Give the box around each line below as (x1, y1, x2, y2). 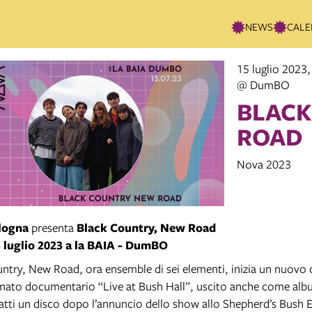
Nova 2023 (237, 156, 291, 173)
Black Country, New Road (77, 219, 216, 235)
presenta (29, 219, 77, 235)
